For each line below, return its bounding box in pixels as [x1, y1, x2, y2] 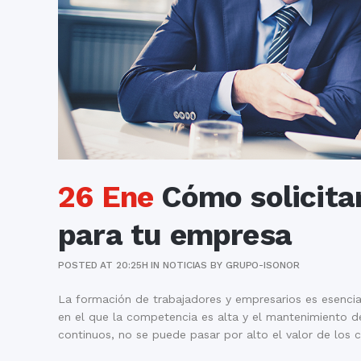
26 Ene [58, 179, 154, 214]
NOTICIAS [163, 259, 208, 271]
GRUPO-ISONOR [225, 259, 300, 271]
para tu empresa [58, 217, 292, 252]
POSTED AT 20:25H [58, 259, 148, 271]
